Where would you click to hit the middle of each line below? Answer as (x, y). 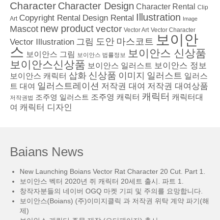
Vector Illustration (42, 42)
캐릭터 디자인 (46, 108)
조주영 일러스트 (62, 97)
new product (67, 29)
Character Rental (166, 7)
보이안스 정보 (180, 66)
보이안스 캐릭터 (38, 76)
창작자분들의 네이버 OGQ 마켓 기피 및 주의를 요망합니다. (111, 191)
